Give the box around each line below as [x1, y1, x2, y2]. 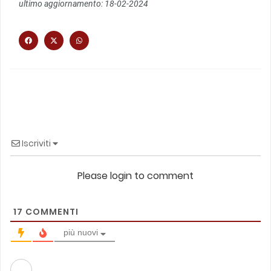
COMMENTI [23, 205, 79, 218]
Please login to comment [77, 168, 194, 183]
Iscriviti [22, 137, 51, 149]
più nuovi [64, 227, 99, 237]
